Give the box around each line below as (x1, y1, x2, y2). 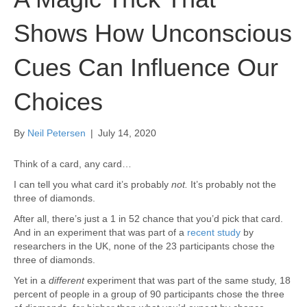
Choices (14, 87, 103, 116)
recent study (187, 226, 241, 238)
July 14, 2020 (98, 127, 156, 138)
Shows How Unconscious (14, 19, 292, 47)
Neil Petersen (27, 127, 86, 138)
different (49, 274, 84, 286)
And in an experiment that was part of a (14, 226, 187, 238)
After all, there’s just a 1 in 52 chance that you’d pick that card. (14, 212, 283, 224)
